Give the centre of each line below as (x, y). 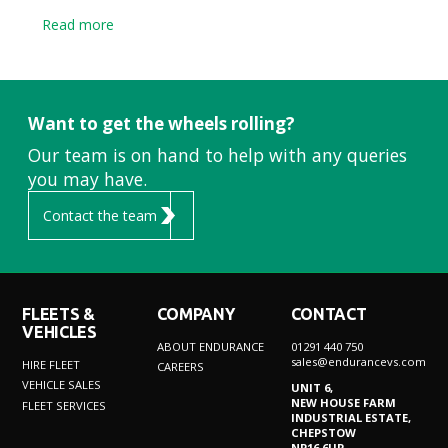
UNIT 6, (311, 387)
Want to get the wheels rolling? (161, 123)
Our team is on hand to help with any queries (217, 154)
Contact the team (100, 215)
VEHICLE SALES (62, 385)
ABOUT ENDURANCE (210, 346)
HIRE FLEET (51, 364)
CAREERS (180, 367)
